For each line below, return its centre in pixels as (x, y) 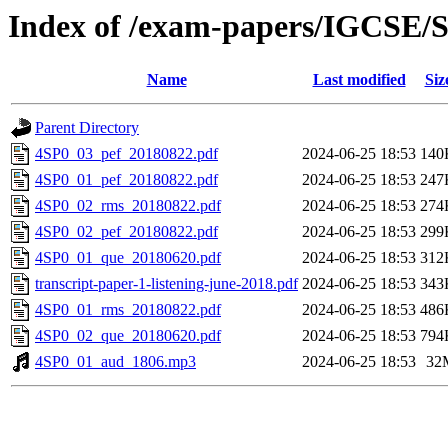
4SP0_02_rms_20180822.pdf (128, 206)
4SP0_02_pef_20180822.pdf (126, 232)
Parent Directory (87, 128)
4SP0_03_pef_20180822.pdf (126, 154)
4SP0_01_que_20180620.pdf (128, 258)
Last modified (359, 80)
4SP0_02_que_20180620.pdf (128, 336)
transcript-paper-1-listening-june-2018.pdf (166, 284)
